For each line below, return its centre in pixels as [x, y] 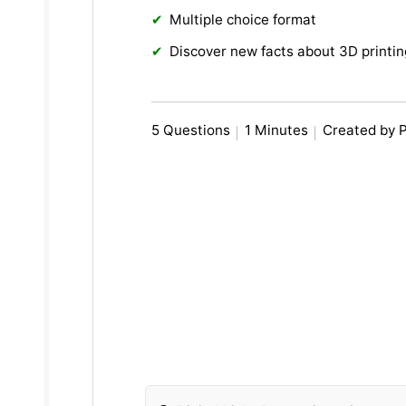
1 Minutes [277, 130]
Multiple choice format [243, 20]
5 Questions [191, 130]
